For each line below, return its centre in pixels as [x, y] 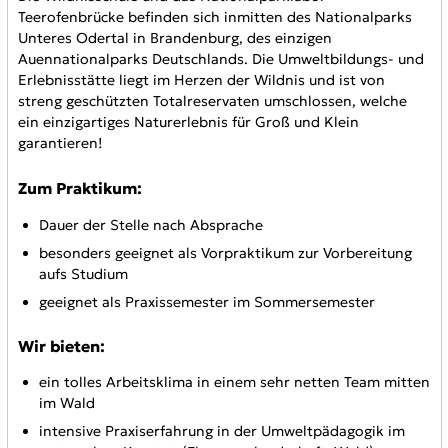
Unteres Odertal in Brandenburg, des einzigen [174, 38]
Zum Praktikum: [79, 189]
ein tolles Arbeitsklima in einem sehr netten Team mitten [234, 382]
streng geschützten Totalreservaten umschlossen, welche [212, 101]
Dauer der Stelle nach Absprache [150, 224]
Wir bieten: [61, 346]
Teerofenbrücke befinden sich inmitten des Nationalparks [214, 17]
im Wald [66, 403]
